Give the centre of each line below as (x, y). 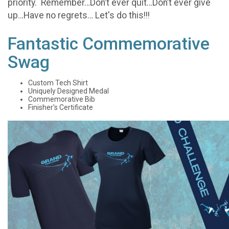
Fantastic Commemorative (109, 43)
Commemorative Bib (62, 99)
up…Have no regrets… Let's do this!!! (79, 15)
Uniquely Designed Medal (68, 91)
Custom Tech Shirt (58, 83)
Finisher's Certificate (61, 107)
